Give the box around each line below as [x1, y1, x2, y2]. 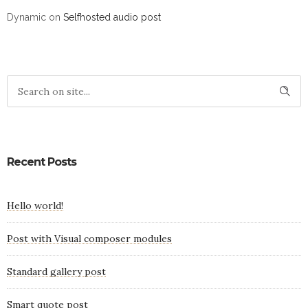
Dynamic [7, 12, 46, 23]
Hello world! [7, 199, 63, 212]
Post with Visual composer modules [7, 232, 172, 245]
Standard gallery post [7, 265, 106, 278]
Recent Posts [7, 155, 76, 169]
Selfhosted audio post [63, 12, 161, 23]
